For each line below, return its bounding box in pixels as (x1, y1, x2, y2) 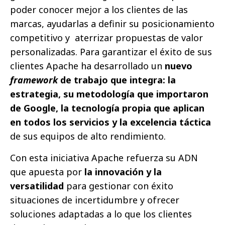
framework (10, 74, 58, 86)
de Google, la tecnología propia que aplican (10, 102, 204, 115)
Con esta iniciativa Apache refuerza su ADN (10, 152, 198, 164)
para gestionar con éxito (64, 180, 173, 192)
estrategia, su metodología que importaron (10, 88, 208, 100)
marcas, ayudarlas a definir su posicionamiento (10, 18, 214, 30)
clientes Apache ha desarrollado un (10, 60, 165, 72)
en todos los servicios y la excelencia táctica (10, 116, 211, 129)
